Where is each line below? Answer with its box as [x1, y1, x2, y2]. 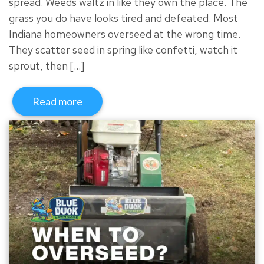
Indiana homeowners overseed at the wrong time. [9, 27, 240, 41]
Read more [32, 94, 82, 108]
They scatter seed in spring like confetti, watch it [9, 42, 237, 57]
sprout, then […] [9, 58, 84, 72]
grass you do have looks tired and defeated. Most [9, 11, 238, 25]
